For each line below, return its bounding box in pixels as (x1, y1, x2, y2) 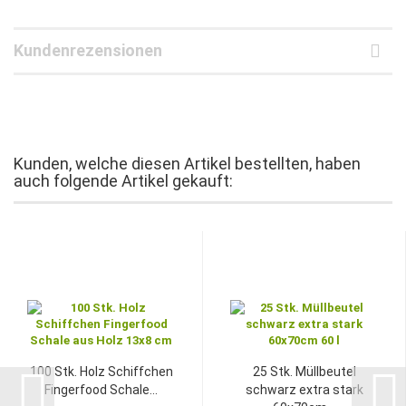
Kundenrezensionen (14, 40, 162, 60)
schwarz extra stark (245, 382, 363, 397)
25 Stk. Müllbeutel (252, 363, 356, 379)
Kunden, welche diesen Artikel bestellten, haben (14, 153, 361, 173)
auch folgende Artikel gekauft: (14, 170, 233, 190)
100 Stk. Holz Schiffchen (29, 363, 173, 379)
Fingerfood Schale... (44, 382, 158, 397)
